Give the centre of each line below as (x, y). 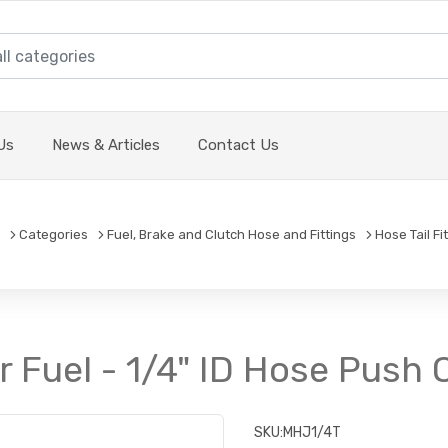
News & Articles (106, 145)
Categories (53, 235)
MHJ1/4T (312, 433)
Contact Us (238, 145)
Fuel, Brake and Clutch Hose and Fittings (231, 235)
